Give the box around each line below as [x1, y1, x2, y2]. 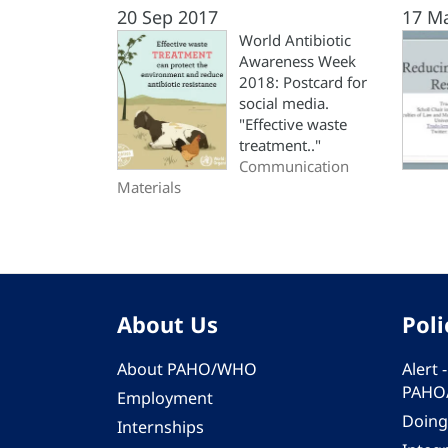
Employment [117, 387, 213, 409]
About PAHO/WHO [117, 358, 257, 380]
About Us [117, 309, 218, 339]
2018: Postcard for [239, 72, 367, 92]
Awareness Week [239, 51, 356, 71]
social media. [239, 93, 329, 113]
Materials [117, 177, 181, 197]
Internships [117, 416, 204, 438]
